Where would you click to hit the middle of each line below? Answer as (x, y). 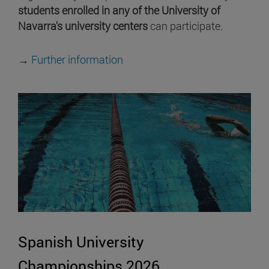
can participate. (186, 26)
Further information (77, 59)
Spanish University (81, 242)
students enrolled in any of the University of (119, 10)
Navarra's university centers (83, 26)
